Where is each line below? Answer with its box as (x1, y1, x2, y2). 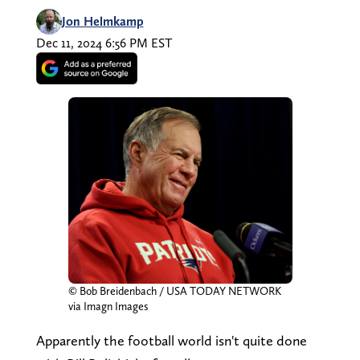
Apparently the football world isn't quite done (35, 331, 307, 349)
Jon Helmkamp (61, 13, 144, 29)
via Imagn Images (67, 299, 149, 313)
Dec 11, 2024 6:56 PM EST (35, 35, 172, 51)
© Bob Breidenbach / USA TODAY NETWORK (67, 284, 281, 297)
